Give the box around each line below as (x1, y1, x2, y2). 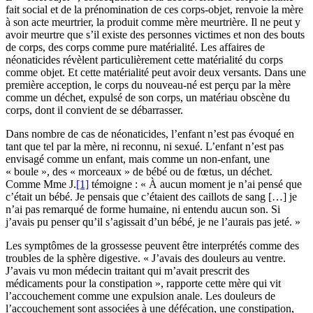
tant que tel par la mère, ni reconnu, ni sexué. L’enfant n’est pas (6, 140, 284, 153)
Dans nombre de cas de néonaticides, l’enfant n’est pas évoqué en (6, 128, 294, 140)
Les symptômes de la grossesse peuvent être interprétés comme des (6, 240, 299, 252)
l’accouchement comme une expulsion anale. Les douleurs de (6, 290, 275, 303)
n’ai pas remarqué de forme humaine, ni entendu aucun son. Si (6, 203, 280, 216)
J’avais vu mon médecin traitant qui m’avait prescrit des (6, 265, 249, 277)
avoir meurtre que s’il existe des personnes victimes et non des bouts (6, 29, 305, 41)
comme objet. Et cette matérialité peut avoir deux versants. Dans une (6, 66, 306, 79)
